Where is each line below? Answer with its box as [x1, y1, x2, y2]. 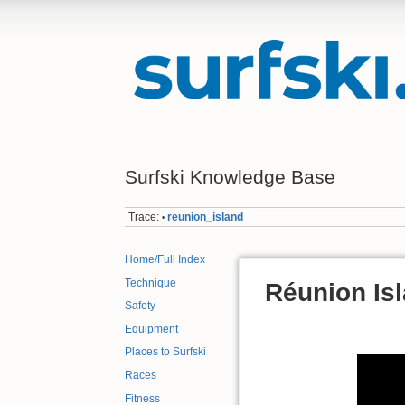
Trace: [128, 210, 160, 223]
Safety [125, 299, 155, 313]
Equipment [125, 322, 178, 335]
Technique [125, 276, 176, 289]
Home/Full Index [125, 253, 205, 267]
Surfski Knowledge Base [125, 165, 335, 187]
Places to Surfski [125, 345, 206, 359]
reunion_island [167, 210, 244, 223]
